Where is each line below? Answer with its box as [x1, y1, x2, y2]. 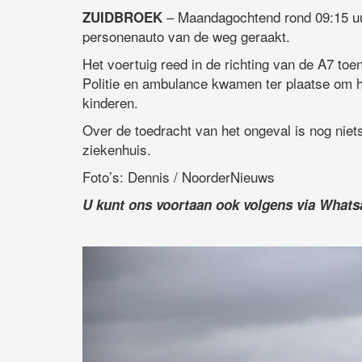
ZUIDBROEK [82, 7, 162, 27]
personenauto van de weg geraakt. [82, 26, 290, 47]
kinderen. [82, 92, 138, 113]
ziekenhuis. [82, 139, 151, 160]
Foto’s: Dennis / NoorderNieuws [82, 166, 275, 187]
